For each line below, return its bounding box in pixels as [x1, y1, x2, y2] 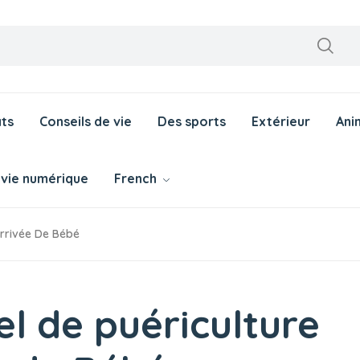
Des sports [157, 112, 226, 129]
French [114, 170, 160, 186]
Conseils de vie [39, 112, 132, 129]
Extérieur [252, 112, 310, 129]
